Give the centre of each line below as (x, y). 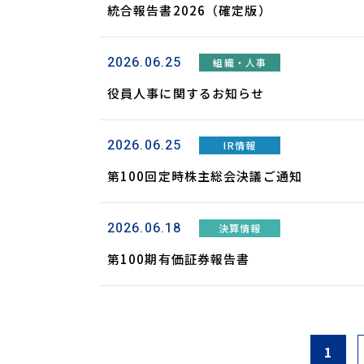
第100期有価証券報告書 (179, 259)
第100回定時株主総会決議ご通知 (205, 176)
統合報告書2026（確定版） (189, 10)
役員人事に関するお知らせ (186, 93)
